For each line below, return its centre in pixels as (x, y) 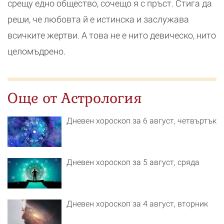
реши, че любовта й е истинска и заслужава (98, 19)
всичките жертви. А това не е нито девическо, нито (112, 35)
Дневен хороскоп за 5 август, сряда (133, 162)
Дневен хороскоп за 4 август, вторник (137, 204)
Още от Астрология (75, 98)
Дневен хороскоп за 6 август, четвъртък (141, 121)
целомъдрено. (36, 51)
